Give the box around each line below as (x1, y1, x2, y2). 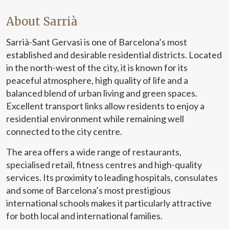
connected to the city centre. (6, 125, 122, 137)
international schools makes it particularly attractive (6, 197, 212, 209)
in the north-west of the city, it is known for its (6, 61, 188, 73)
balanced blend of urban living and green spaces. (6, 87, 197, 99)
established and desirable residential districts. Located (6, 49, 222, 60)
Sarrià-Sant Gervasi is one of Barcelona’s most (6, 36, 187, 48)
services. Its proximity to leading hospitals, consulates (6, 171, 218, 183)
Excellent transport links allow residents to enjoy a (6, 100, 204, 111)
